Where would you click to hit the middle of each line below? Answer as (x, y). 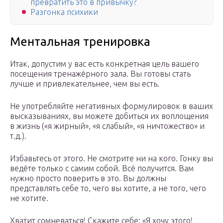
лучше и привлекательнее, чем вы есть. (85, 84)
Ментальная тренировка (80, 42)
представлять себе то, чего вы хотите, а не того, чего (108, 188)
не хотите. (29, 198)
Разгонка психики (64, 12)
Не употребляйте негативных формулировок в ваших (111, 106)
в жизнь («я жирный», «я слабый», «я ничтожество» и (107, 126)
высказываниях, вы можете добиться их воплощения (109, 116)
